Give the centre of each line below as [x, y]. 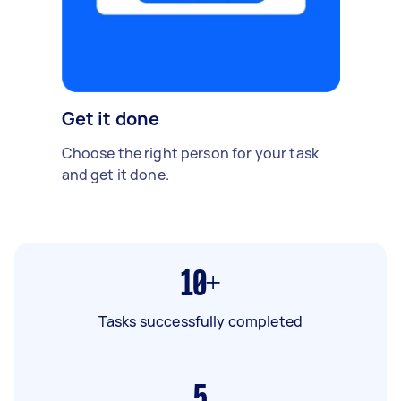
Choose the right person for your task [190, 153]
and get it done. [115, 174]
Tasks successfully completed [200, 321]
